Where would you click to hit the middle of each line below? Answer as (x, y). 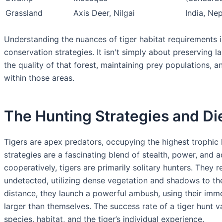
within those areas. (39, 78)
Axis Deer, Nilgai (104, 13)
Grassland (24, 13)
